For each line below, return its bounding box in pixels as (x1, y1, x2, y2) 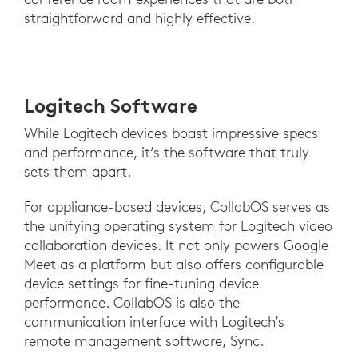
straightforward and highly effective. (24, 9, 255, 28)
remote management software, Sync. (24, 332, 264, 351)
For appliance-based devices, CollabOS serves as (24, 197, 330, 217)
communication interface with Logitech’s (24, 312, 284, 332)
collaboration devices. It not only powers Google (24, 236, 328, 255)
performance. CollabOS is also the (24, 293, 240, 312)
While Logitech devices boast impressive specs (24, 124, 318, 143)
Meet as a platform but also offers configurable (24, 255, 324, 274)
